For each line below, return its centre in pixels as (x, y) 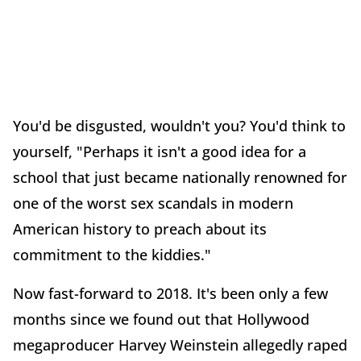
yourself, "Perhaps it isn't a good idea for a (160, 152)
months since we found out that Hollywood (161, 320)
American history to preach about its (140, 229)
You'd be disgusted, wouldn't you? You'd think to (179, 126)
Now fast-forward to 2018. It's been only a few (170, 294)
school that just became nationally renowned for (180, 178)
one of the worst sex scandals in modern (153, 203)
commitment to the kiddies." (112, 255)
